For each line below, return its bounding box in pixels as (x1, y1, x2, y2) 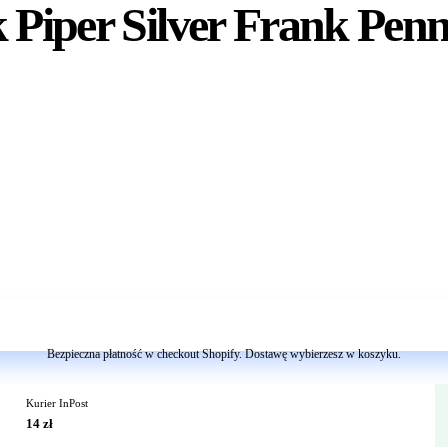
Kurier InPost (26, 398, 89, 410)
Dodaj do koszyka (163, 317, 285, 335)
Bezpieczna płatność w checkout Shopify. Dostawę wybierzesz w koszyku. (47, 346, 401, 361)
